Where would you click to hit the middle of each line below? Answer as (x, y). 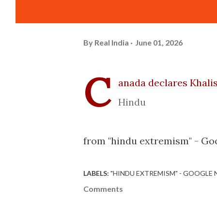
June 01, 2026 (159, 42)
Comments (103, 189)
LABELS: (96, 173)
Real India (112, 42)
